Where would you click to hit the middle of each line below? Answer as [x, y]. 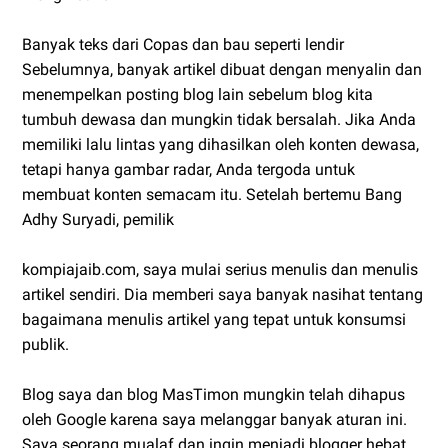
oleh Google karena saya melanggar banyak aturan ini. [214, 419]
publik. [45, 344]
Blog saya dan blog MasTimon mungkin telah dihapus [213, 394]
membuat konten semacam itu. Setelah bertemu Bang [212, 194]
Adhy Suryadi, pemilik [98, 219]
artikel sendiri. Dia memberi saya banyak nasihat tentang [222, 294]
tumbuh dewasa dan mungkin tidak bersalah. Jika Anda [219, 119]
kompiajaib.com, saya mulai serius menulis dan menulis [220, 269]
